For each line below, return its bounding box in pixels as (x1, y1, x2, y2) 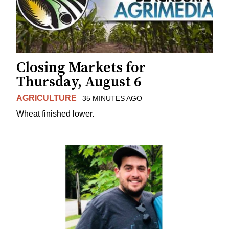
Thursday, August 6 (16, 73, 142, 91)
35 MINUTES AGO (82, 94, 142, 103)
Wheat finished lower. (16, 109, 94, 119)
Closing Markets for (16, 59, 146, 77)
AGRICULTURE (16, 94, 77, 103)
